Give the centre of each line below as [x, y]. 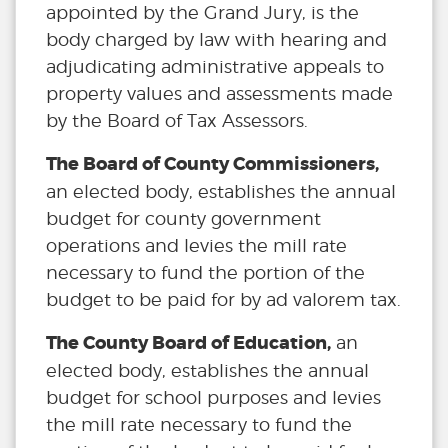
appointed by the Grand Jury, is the [202, 13]
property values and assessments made [219, 94]
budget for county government [183, 219]
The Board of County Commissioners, [212, 164]
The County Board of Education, [188, 343]
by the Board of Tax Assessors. [177, 121]
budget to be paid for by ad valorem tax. [223, 300]
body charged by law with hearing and [216, 40]
